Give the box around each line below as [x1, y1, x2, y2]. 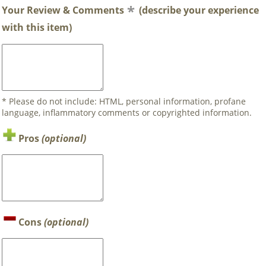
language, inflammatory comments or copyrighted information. [2, 106, 252, 118]
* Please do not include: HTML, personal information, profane [2, 95, 246, 107]
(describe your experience [139, 4, 259, 17]
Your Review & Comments [2, 4, 124, 17]
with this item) [2, 21, 72, 34]
